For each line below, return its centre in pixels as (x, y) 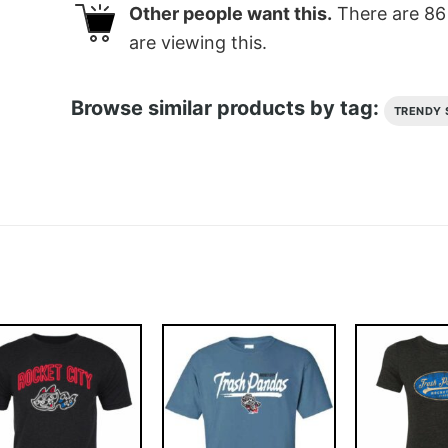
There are (377, 14)
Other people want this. (230, 14)
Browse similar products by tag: (227, 107)
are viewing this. (197, 43)
